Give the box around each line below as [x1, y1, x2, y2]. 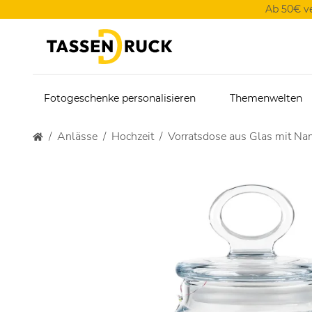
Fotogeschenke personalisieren [44, 92, 196, 104]
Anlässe [57, 129, 97, 144]
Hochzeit [111, 129, 154, 144]
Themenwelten [230, 92, 302, 104]
